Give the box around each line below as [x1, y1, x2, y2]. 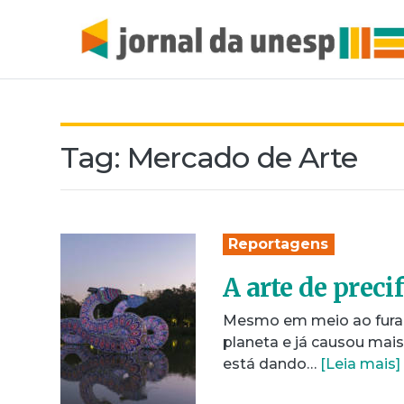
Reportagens [228, 234, 329, 252]
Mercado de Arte [127, 139, 357, 175]
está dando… [223, 354, 320, 372]
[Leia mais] [320, 354, 400, 372]
